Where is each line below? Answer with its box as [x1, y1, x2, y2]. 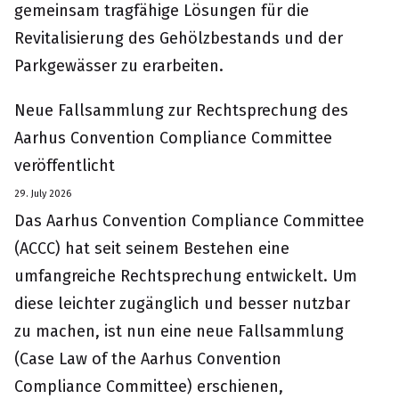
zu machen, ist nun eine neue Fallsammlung [14, 322, 344, 341]
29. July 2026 [14, 188, 71, 199]
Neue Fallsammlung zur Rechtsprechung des [14, 101, 348, 120]
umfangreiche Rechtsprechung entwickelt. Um [14, 266, 357, 286]
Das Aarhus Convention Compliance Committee [14, 211, 364, 231]
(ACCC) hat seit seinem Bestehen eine [14, 239, 289, 258]
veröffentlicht [14, 156, 115, 175]
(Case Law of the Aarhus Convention [14, 349, 281, 369]
